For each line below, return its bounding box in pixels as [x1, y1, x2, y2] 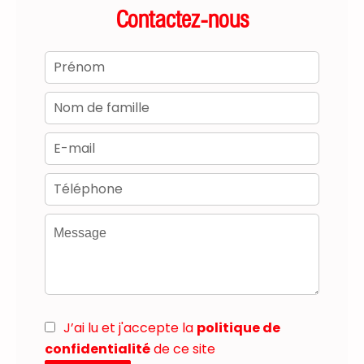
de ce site [150, 339, 215, 358]
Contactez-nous [115, 5, 249, 34]
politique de [197, 318, 280, 337]
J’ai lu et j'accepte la [63, 318, 197, 337]
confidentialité [45, 339, 150, 358]
